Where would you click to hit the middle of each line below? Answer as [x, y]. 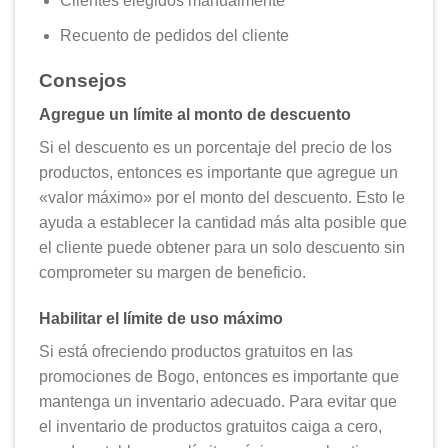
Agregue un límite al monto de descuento [195, 115]
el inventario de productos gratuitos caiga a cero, [210, 427]
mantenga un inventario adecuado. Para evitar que [218, 402]
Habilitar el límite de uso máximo [161, 319]
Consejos [83, 80]
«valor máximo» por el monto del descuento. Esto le [222, 198]
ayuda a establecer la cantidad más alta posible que [223, 223]
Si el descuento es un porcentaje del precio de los [215, 148]
